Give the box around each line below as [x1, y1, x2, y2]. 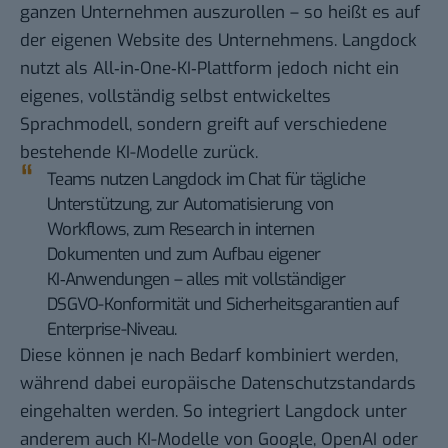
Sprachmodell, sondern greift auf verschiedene [20, 112, 387, 136]
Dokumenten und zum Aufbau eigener [47, 242, 321, 266]
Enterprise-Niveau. [47, 317, 177, 341]
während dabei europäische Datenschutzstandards [20, 371, 416, 395]
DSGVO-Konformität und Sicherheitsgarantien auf [47, 292, 398, 316]
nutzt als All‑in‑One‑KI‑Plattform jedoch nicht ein [20, 56, 399, 80]
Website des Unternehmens [117, 28, 334, 52]
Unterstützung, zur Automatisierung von [47, 192, 334, 216]
